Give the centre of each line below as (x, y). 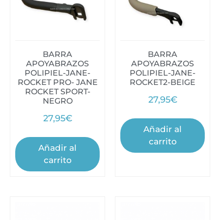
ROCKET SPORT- (57, 92)
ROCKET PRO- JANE (57, 82)
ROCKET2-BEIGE (163, 82)
